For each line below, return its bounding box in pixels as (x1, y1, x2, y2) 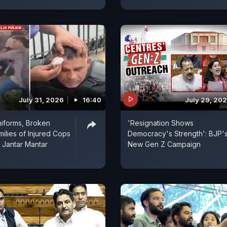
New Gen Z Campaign (128, 139, 201, 148)
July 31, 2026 (19, 95, 64, 104)
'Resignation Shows (128, 118, 194, 127)
